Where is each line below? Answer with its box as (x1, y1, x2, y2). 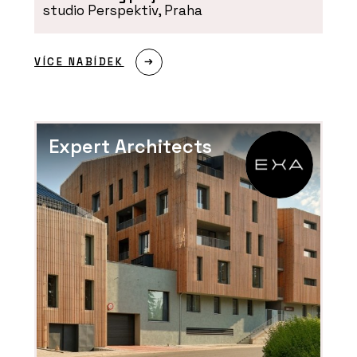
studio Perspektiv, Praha (42, 2, 202, 20)
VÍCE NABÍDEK (34, 55, 124, 69)
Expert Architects (49, 135, 213, 159)
